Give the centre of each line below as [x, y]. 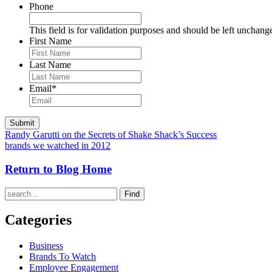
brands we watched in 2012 [58, 146]
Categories [38, 220]
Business [46, 246]
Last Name [50, 65]
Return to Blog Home [58, 169]
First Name [50, 41]
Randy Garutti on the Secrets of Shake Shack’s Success [111, 135]
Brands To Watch [63, 257]
